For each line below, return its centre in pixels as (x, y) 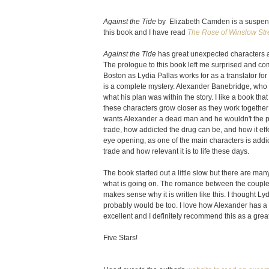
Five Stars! (120, 238)
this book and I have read (145, 32)
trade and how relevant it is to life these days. (176, 151)
